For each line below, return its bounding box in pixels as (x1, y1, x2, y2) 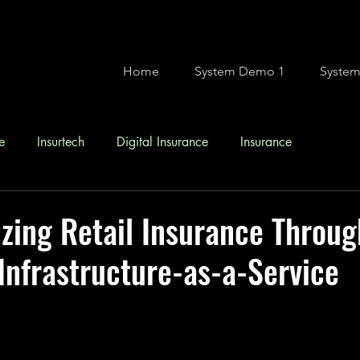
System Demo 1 (194, 63, 284, 79)
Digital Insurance (117, 133, 208, 150)
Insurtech (37, 133, 84, 150)
